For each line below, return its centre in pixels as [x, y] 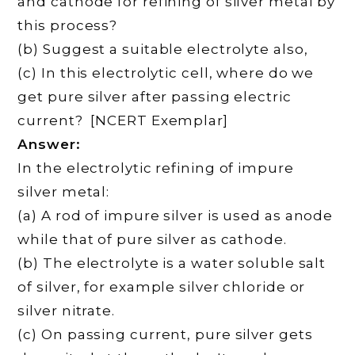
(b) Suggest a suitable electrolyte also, [163, 50]
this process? [68, 26]
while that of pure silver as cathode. [152, 240]
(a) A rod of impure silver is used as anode [176, 216]
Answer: [49, 145]
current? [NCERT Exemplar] [123, 121]
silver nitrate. [66, 311]
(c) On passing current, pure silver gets [165, 335]
